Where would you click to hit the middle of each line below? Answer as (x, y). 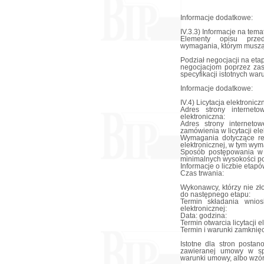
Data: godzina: (203, 216)
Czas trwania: (202, 173)
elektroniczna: (202, 117)
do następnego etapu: (215, 194)
